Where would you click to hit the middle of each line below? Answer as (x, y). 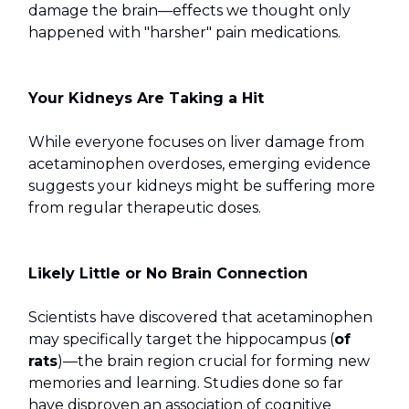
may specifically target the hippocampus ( (181, 340)
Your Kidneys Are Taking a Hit (146, 99)
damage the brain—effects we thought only (189, 11)
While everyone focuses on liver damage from (196, 142)
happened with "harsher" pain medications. (184, 33)
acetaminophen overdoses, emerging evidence (199, 164)
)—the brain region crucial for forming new (214, 362)
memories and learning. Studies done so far (186, 383)
